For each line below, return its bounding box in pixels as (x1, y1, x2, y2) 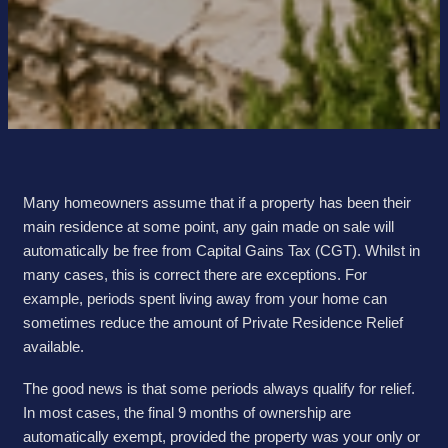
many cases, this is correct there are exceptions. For (23, 267, 367, 283)
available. (23, 339, 84, 355)
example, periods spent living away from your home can (23, 291, 387, 307)
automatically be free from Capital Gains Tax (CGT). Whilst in (23, 243, 420, 259)
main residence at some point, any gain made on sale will (23, 219, 394, 235)
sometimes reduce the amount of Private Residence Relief (23, 315, 403, 331)
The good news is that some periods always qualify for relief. (23, 381, 415, 397)
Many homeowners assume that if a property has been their (23, 195, 411, 211)
